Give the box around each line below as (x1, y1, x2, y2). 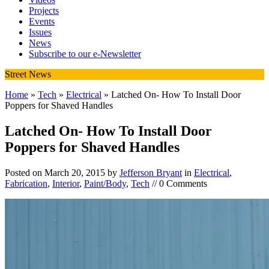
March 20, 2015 (44, 167, 105, 178)
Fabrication (5, 178, 47, 189)
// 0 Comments (150, 178, 207, 189)
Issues (29, 26, 52, 37)
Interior (52, 178, 79, 189)
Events (29, 16, 55, 26)
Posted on (5, 167, 44, 178)
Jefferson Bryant (119, 167, 182, 178)
